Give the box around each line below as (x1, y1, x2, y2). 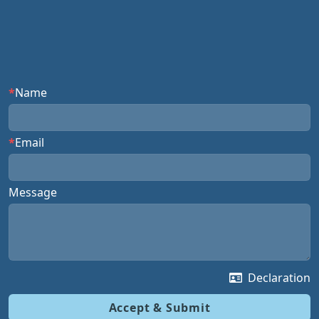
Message (9, 184, 57, 200)
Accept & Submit (108, 299, 211, 315)
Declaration (248, 269, 310, 286)
